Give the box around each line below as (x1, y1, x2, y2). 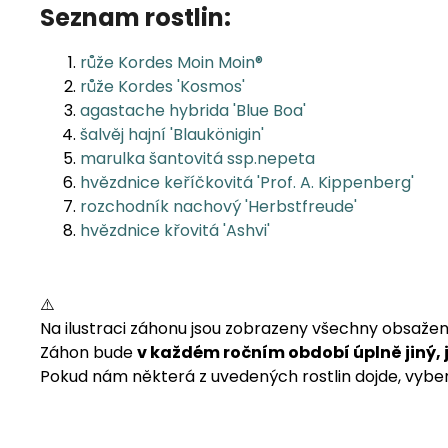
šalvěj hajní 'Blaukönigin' (80, 122, 264, 146)
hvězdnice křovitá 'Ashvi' (80, 218, 270, 242)
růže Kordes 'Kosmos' (80, 74, 245, 98)
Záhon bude (40, 340, 137, 364)
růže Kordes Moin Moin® (80, 50, 263, 74)
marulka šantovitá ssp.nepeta (80, 146, 315, 170)
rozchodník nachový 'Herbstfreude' (80, 194, 357, 218)
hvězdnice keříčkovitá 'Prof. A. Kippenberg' (80, 170, 414, 194)
